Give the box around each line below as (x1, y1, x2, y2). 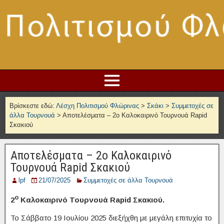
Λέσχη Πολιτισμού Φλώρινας (56, 102, 139, 109)
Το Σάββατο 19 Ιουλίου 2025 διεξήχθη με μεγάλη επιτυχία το (10, 213, 212, 222)
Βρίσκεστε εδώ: (9, 102, 54, 109)
